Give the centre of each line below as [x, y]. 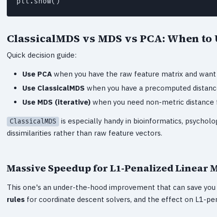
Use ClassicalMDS [54, 88]
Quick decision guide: [42, 55]
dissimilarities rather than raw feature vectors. [85, 133]
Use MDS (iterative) [56, 102]
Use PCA [37, 74]
